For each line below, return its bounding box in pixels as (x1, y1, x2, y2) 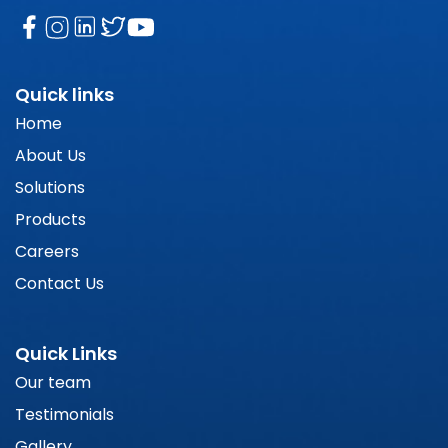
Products (15, 207, 86, 231)
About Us (15, 143, 86, 167)
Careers (15, 239, 79, 263)
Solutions (15, 175, 85, 199)
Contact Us (15, 271, 104, 295)
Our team (15, 370, 91, 394)
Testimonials (15, 402, 114, 426)
